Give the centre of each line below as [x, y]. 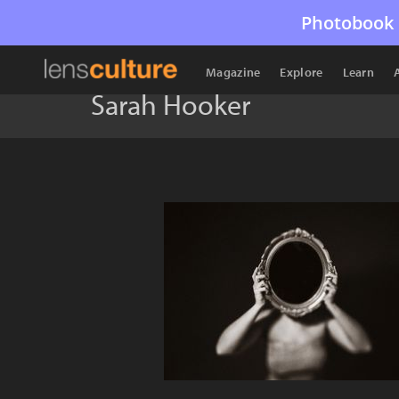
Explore [301, 72]
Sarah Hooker [171, 104]
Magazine [233, 72]
